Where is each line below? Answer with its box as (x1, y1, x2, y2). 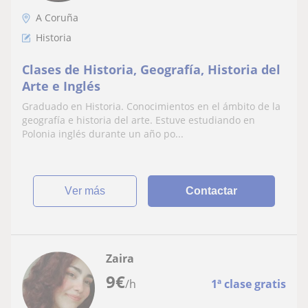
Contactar (186, 185, 238, 197)
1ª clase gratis (211, 276, 286, 291)
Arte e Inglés (22, 78, 100, 94)
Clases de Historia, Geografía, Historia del (22, 61, 280, 78)
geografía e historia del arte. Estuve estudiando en (22, 113, 255, 126)
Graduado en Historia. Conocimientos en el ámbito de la (22, 100, 280, 113)
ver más (72, 185, 106, 197)
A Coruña (36, 11, 78, 24)
